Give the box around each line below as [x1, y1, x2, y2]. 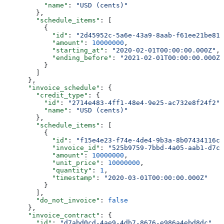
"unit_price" [4, 158, 100, 166]
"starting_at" [4, 46, 104, 54]
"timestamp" [4, 173, 96, 181]
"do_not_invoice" [4, 196, 100, 204]
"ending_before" [4, 53, 112, 61]
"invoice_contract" [4, 211, 100, 219]
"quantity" [4, 166, 92, 174]
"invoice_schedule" [4, 83, 100, 91]
